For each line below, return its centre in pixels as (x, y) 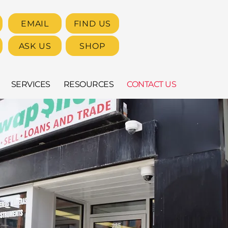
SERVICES (31, 84)
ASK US (35, 46)
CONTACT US (152, 84)
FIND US (92, 23)
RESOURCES (89, 84)
